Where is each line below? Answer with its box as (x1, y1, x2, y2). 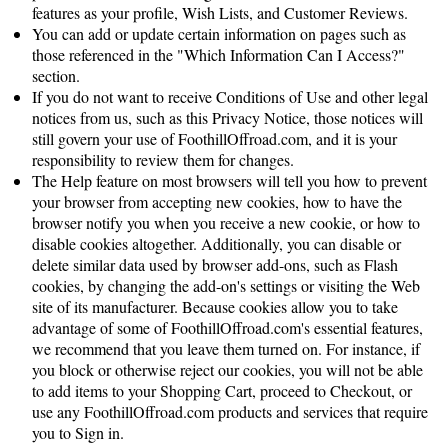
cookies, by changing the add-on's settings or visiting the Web (32, 275, 420, 296)
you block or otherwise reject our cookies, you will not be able (32, 359, 423, 380)
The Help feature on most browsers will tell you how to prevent (32, 170, 427, 191)
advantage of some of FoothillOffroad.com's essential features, (32, 317, 427, 338)
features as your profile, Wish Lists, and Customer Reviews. (32, 2, 408, 23)
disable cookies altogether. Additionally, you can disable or (32, 233, 401, 254)
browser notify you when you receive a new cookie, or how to (32, 212, 420, 233)
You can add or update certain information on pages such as (32, 23, 406, 44)
